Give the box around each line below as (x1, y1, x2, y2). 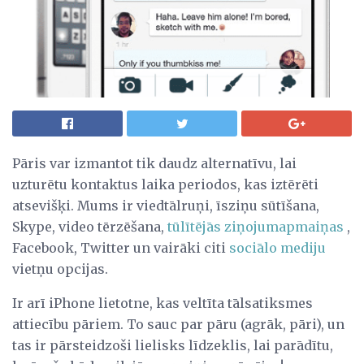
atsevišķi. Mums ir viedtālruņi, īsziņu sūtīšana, (12, 197, 319, 214)
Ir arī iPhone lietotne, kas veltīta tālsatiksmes (12, 294, 313, 311)
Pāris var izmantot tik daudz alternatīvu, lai (12, 154, 297, 171)
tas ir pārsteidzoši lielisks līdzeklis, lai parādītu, (12, 336, 333, 353)
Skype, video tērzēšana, (12, 218, 167, 235)
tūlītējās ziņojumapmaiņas (167, 218, 344, 235)
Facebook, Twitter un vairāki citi (12, 239, 229, 256)
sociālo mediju (229, 239, 326, 256)
